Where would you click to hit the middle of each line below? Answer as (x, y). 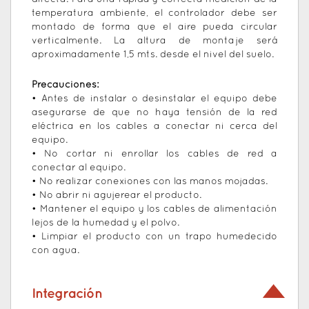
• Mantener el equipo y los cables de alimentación (154, 210)
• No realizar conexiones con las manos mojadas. (150, 182)
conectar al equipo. (79, 168)
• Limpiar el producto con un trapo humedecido (154, 237)
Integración (67, 294)
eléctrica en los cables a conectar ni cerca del (154, 127)
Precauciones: (65, 86)
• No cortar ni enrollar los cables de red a (154, 154)
